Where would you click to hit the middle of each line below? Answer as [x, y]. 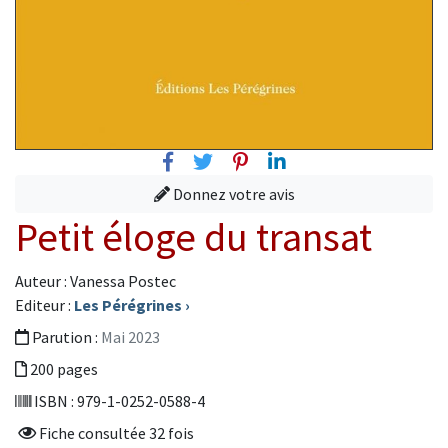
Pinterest [289, 161]
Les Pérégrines [128, 305]
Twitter [246, 161]
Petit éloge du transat [193, 237]
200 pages [62, 369]
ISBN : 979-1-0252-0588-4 [118, 401]
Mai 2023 [130, 337]
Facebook [216, 161]
